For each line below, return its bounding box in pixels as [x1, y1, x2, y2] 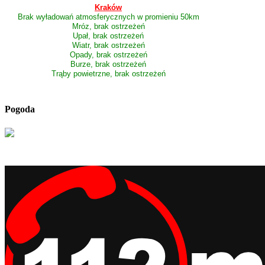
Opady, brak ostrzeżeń [69, 50, 147, 60]
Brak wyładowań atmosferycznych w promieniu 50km [17, 12, 199, 22]
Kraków [95, 3, 122, 12]
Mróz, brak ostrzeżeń [72, 22, 145, 31]
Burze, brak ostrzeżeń [70, 60, 146, 69]
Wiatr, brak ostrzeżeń [72, 41, 145, 50]
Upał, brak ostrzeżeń [73, 31, 144, 41]
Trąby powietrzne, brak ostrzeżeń [51, 69, 166, 79]
